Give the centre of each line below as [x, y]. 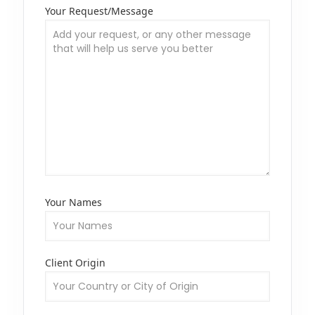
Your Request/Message [99, 11]
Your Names [73, 202]
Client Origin [75, 263]
